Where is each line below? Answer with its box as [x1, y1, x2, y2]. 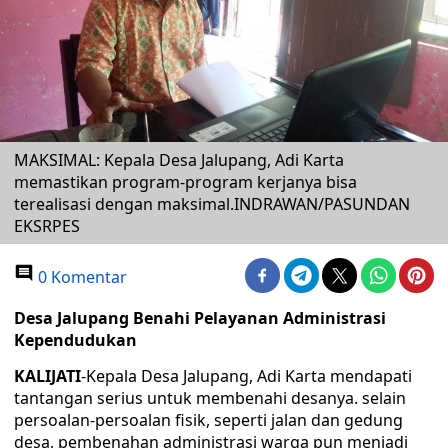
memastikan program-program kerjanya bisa [14, 171, 357, 193]
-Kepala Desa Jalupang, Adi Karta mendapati [81, 365, 412, 387]
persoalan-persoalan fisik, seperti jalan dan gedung [14, 409, 403, 431]
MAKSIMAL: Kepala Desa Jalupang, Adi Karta [14, 149, 344, 171]
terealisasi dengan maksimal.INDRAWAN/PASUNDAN [14, 193, 410, 215]
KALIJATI [14, 365, 81, 387]
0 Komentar [34, 266, 127, 288]
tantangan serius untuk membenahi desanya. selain [14, 387, 406, 409]
